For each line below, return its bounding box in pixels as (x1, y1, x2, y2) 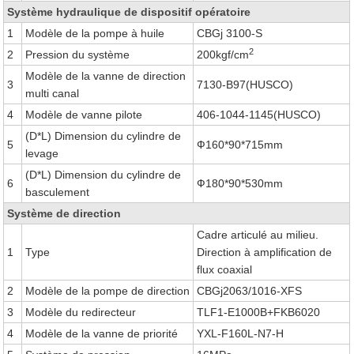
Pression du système (25, 48, 130, 61)
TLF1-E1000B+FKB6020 (197, 306, 321, 318)
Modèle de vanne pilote (25, 108, 143, 121)
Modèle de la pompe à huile (25, 27, 165, 40)
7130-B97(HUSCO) (197, 78, 294, 91)
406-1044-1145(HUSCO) (197, 108, 322, 121)
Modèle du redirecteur (25, 306, 137, 318)
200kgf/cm (197, 48, 250, 61)
